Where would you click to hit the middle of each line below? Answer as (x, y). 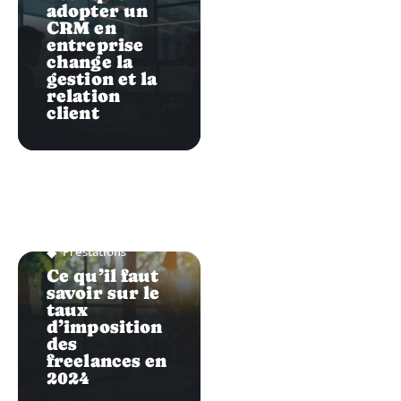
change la (90, 62)
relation (83, 96)
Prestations (94, 252)
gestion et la (102, 79)
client (73, 113)
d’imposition (105, 327)
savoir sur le (103, 293)
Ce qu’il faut (103, 276)
